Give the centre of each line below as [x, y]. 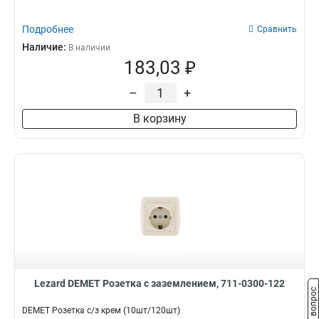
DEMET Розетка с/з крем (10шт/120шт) [101, 310]
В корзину [159, 119]
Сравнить [277, 29]
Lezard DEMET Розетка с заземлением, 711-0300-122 [159, 283]
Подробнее [48, 29]
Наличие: [45, 47]
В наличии [89, 48]
